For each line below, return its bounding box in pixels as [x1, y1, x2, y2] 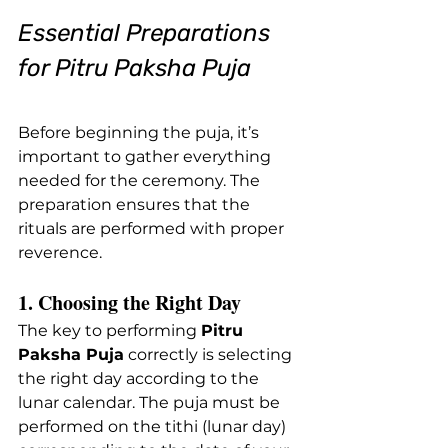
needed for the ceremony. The [18, 170, 264, 190]
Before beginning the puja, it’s [18, 122, 263, 142]
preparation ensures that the [18, 194, 254, 214]
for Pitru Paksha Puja [18, 53, 251, 82]
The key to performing [18, 320, 201, 340]
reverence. [18, 242, 102, 262]
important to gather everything [18, 146, 275, 166]
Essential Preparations [18, 18, 276, 47]
